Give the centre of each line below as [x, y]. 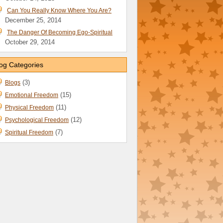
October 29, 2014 [30, 42]
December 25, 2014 [33, 20]
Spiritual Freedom [29, 132]
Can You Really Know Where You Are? [59, 10]
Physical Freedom [29, 108]
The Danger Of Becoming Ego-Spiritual [60, 32]
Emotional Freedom [32, 95]
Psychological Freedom [37, 120]
